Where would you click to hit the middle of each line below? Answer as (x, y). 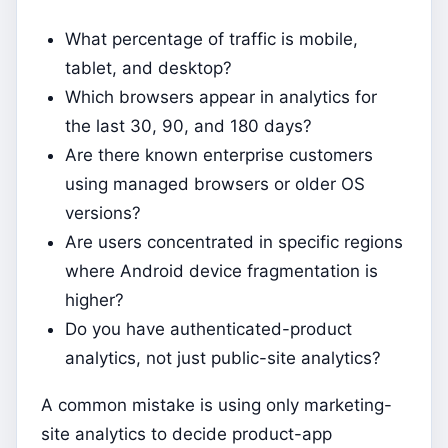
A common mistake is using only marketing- (216, 405)
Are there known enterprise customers (219, 155)
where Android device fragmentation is (221, 271)
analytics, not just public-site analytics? (223, 358)
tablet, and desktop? (148, 68)
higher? (94, 300)
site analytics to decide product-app (186, 434)
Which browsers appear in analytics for (221, 97)
